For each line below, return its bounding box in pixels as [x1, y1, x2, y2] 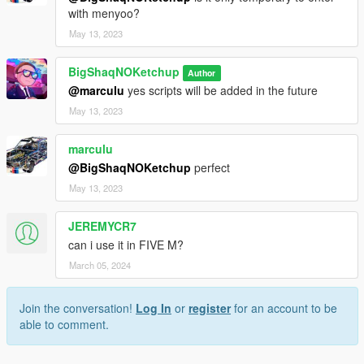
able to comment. [19, 316, 109, 333]
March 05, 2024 [69, 258, 131, 272]
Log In [136, 300, 171, 317]
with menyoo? [68, 5, 140, 22]
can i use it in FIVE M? [68, 236, 184, 253]
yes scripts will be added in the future [124, 82, 318, 99]
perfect [191, 159, 230, 176]
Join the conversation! [19, 300, 136, 317]
